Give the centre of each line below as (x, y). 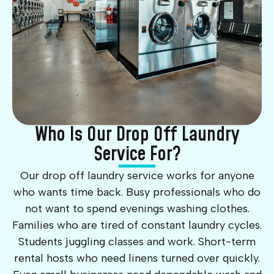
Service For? (137, 154)
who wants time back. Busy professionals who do (137, 192)
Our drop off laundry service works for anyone (137, 175)
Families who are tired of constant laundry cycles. (137, 225)
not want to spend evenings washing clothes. (137, 208)
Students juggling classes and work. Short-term (137, 241)
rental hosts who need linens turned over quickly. (137, 258)
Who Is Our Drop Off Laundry (137, 135)
